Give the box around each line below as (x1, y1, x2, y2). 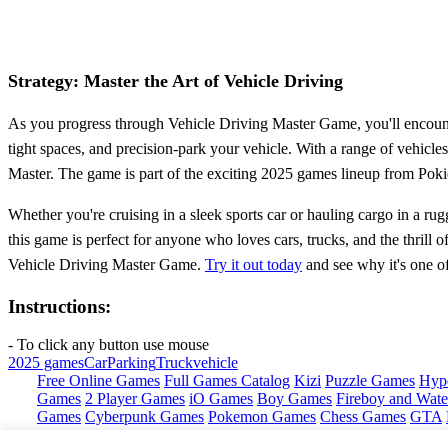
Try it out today (205, 255, 302, 273)
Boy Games (257, 390, 332, 408)
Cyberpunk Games (85, 408, 204, 426)
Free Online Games (37, 372, 160, 390)
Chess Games (320, 408, 406, 426)
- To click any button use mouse (8, 336, 209, 354)
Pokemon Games (208, 408, 316, 426)
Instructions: (8, 295, 111, 317)
